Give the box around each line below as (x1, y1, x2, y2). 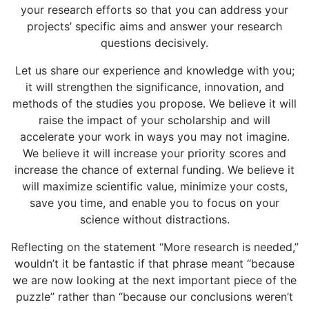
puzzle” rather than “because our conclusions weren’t (16, 290, 293, 304)
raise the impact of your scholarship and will (39, 113, 270, 128)
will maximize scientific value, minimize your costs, (21, 179, 288, 194)
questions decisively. (101, 36, 208, 50)
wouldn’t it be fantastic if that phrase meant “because (14, 257, 295, 271)
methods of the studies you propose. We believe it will (12, 97, 297, 111)
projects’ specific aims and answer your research (27, 19, 282, 34)
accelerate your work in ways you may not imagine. (19, 130, 290, 144)
